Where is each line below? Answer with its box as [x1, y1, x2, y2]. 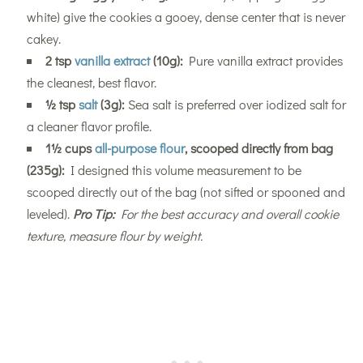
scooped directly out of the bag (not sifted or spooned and [26, 183, 345, 201]
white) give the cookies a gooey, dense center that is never [26, 8, 345, 26]
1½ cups [45, 139, 95, 157]
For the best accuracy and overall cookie [114, 205, 339, 223]
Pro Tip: [72, 205, 115, 223]
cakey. [26, 30, 61, 48]
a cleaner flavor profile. [26, 117, 152, 135]
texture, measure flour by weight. [26, 227, 203, 245]
